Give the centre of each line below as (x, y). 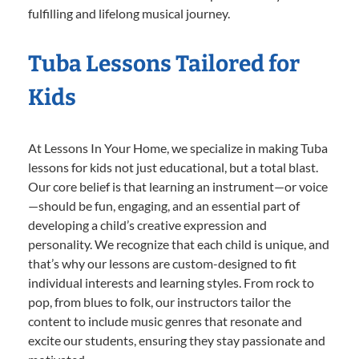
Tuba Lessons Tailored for (164, 64)
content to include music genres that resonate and (165, 321)
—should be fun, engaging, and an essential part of (164, 206)
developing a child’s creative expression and (147, 225)
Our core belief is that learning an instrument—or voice (178, 187)
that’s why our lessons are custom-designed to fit (162, 264)
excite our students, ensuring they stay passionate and (177, 341)
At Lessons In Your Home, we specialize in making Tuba (178, 148)
